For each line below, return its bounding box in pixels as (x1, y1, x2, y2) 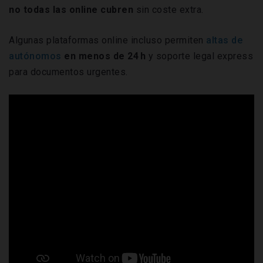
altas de (206, 34, 242, 46)
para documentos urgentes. (9, 66, 128, 77)
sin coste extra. (136, 4, 204, 15)
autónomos (9, 50, 62, 62)
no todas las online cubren (9, 4, 136, 15)
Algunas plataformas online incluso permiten (9, 34, 206, 46)
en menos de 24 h (61, 50, 146, 62)
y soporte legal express (146, 50, 253, 62)
